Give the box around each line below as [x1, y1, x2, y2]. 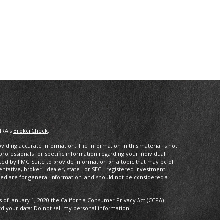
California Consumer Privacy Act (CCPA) [60, 196, 164, 204]
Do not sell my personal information [33, 204, 129, 212]
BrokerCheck [13, 127, 48, 134]
